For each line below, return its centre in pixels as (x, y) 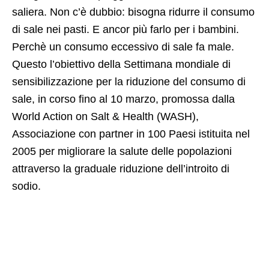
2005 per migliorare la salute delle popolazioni (122, 152)
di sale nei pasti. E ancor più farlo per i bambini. (125, 30)
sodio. (26, 186)
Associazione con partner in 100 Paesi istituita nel (131, 134)
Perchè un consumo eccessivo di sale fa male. (123, 47)
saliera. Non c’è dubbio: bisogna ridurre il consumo (133, 12)
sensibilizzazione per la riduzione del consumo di (129, 82)
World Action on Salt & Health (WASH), (105, 117)
